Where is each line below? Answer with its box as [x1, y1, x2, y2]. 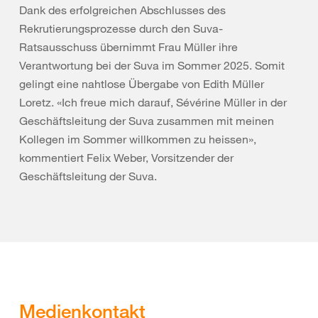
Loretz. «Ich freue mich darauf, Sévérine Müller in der [19, 95, 287, 109]
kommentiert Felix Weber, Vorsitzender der [19, 150, 234, 165]
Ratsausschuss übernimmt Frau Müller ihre [19, 40, 238, 54]
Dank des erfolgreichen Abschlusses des [19, 3, 226, 17]
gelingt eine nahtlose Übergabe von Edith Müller [19, 77, 264, 91]
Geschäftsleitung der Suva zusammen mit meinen [19, 114, 274, 128]
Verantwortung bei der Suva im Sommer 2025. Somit [19, 58, 285, 72]
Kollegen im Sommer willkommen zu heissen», [19, 132, 256, 146]
